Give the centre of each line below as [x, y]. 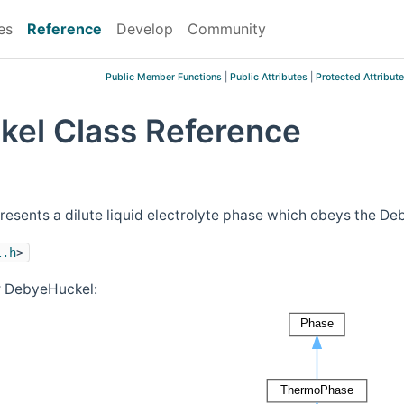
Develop [145, 29]
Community [227, 29]
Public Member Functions [164, 77]
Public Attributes [269, 77]
